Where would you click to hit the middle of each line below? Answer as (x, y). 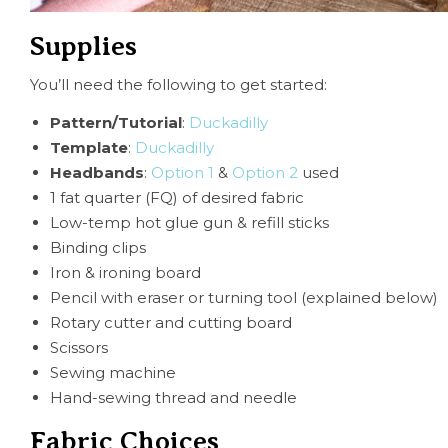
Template (89, 148)
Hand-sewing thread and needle (173, 398)
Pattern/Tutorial (116, 123)
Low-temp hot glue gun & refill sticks (189, 223)
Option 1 (182, 173)
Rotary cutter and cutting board (171, 323)
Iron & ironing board (125, 273)
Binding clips (98, 248)
